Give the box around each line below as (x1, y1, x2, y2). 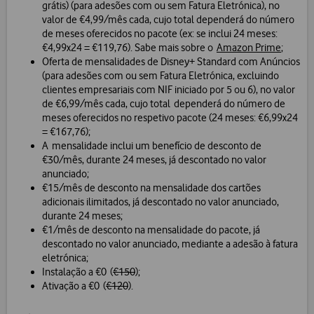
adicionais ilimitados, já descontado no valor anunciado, (42, 196, 279, 209)
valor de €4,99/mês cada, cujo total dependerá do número (42, 13, 294, 27)
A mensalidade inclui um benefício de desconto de (42, 139, 261, 153)
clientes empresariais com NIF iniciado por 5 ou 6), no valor (42, 83, 295, 97)
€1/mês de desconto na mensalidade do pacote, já (42, 224, 260, 237)
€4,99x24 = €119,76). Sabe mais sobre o (42, 41, 217, 55)
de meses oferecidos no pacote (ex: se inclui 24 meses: (42, 27, 278, 41)
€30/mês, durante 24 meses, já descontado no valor (42, 153, 266, 167)
